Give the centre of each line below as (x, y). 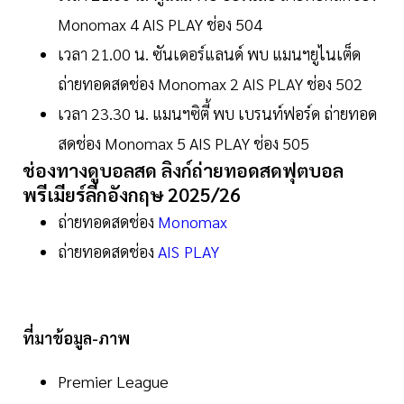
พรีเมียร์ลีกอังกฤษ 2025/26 (134, 194)
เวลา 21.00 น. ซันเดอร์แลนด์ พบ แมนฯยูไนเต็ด (209, 53)
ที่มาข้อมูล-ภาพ (76, 337)
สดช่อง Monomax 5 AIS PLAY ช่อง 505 (184, 142)
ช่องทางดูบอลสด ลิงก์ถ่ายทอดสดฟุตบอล (183, 170)
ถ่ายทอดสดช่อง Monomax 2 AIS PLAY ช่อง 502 (210, 83)
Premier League (113, 381)
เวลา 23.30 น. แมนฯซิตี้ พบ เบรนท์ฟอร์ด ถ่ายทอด (217, 113)
